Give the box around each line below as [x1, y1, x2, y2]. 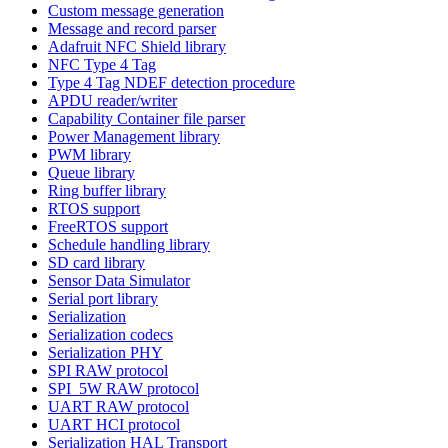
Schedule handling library [48, 235, 210, 253]
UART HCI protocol [48, 415, 180, 433]
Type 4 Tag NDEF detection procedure [48, 73, 295, 91]
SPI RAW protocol [48, 361, 168, 379]
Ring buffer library [48, 181, 166, 199]
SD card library [48, 253, 145, 271]
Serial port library [48, 289, 158, 307]
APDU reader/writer [48, 91, 177, 109]
